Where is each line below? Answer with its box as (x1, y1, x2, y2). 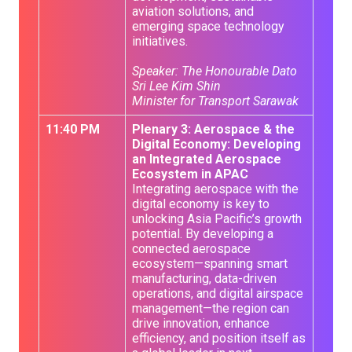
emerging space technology (132, 19, 284, 34)
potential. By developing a (132, 226, 273, 241)
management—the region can (132, 301, 289, 316)
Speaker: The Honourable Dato (132, 64, 297, 79)
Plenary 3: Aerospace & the (132, 122, 295, 137)
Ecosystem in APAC (132, 167, 248, 181)
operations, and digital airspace (132, 286, 303, 301)
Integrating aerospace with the (132, 181, 299, 196)
